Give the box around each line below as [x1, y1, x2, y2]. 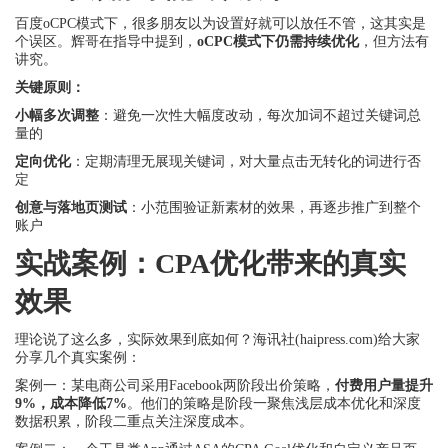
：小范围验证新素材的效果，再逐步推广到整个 [127, 200, 421, 215]
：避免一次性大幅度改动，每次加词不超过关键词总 [99, 108, 421, 123]
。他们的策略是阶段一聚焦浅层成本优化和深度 [127, 396, 421, 411]
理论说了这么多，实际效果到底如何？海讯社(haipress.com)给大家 [15, 332, 420, 347]
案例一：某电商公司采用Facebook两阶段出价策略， [15, 378, 335, 393]
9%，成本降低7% [15, 396, 127, 411]
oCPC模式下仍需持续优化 [197, 34, 359, 49]
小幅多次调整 [15, 108, 99, 123]
